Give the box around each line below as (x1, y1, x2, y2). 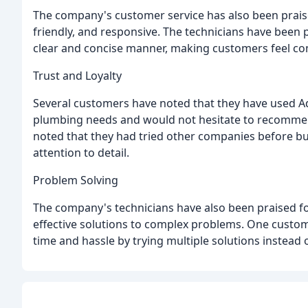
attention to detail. (33, 144, 129, 160)
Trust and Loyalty (33, 67, 122, 83)
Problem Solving (33, 172, 118, 188)
